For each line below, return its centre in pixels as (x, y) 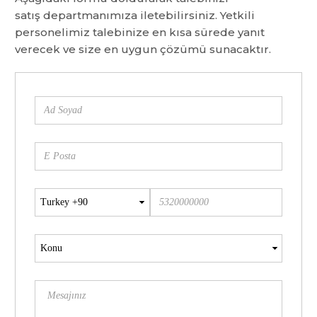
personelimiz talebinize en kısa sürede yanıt (139, 33)
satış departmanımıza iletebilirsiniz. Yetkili (134, 16)
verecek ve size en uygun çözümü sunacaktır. (143, 50)
